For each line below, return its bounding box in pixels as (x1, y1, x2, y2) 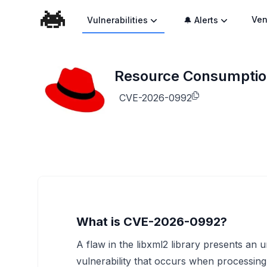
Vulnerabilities (87, 15, 148, 25)
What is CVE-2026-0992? (76, 215, 227, 229)
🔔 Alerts (184, 15, 219, 25)
